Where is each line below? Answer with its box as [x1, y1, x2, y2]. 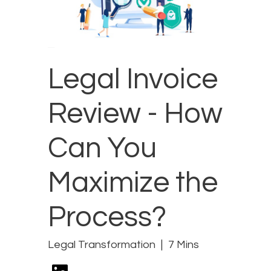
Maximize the [48, 168, 218, 198]
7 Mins [168, 238, 199, 250]
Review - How [48, 99, 223, 129]
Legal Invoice [48, 64, 218, 94]
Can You [48, 133, 157, 163]
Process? [48, 202, 166, 232]
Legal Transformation [48, 238, 155, 250]
